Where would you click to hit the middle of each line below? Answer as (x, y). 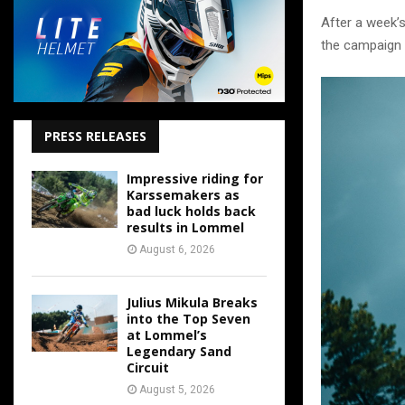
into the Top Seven (188, 319)
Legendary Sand (179, 351)
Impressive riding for (195, 179)
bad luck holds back (191, 211)
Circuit (148, 367)
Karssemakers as (183, 195)
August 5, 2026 (177, 390)
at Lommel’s (167, 335)
